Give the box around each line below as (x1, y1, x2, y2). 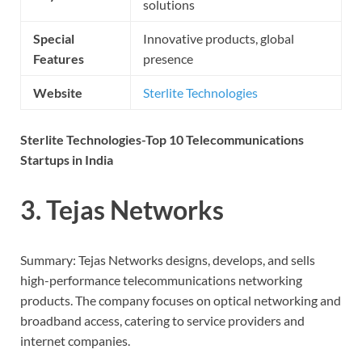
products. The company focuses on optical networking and (20, 292, 341, 308)
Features (33, 51, 84, 67)
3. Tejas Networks (20, 194, 224, 226)
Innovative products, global (143, 31, 294, 47)
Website (33, 85, 82, 101)
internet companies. (20, 332, 130, 348)
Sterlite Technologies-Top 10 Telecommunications (20, 132, 304, 148)
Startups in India (20, 152, 113, 168)
